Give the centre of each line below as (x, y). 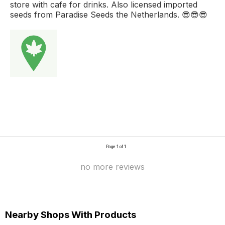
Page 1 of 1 (116, 146)
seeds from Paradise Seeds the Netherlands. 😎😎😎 (109, 14)
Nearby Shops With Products (71, 214)
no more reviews (113, 166)
